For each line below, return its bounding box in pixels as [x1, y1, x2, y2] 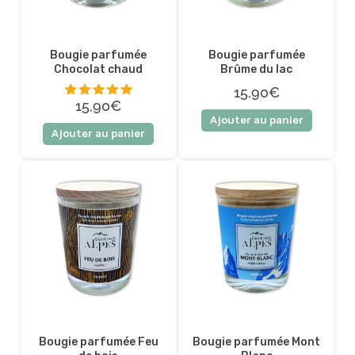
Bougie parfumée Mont [193, 335, 321, 349]
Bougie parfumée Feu [38, 335, 158, 349]
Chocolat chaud [54, 62, 143, 76]
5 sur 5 [98, 119, 177, 149]
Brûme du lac [220, 62, 293, 76]
